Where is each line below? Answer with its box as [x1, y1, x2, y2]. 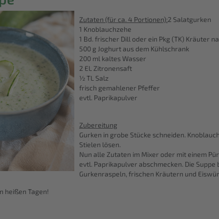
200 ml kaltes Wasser [79, 54, 146, 63]
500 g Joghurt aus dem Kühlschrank [79, 44, 189, 53]
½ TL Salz [79, 73, 109, 82]
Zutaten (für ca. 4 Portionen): [79, 15, 168, 23]
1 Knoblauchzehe [79, 24, 131, 33]
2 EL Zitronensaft [79, 64, 132, 72]
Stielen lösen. [79, 140, 121, 149]
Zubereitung [79, 120, 117, 129]
